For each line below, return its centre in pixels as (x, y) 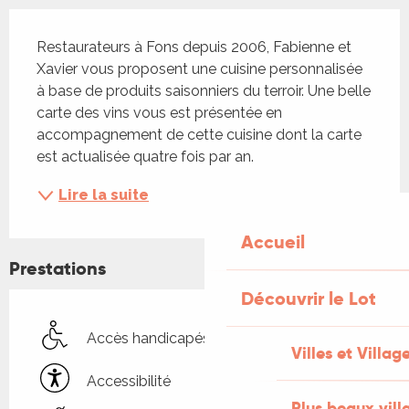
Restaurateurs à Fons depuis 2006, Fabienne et (194, 47)
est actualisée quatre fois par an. (145, 157)
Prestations (58, 269)
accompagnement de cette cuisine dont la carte (199, 135)
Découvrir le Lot (309, 299)
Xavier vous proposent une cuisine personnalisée (199, 69)
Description (72, 25)
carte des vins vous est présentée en (159, 113)
